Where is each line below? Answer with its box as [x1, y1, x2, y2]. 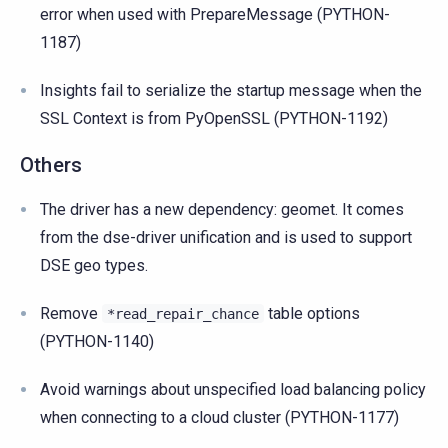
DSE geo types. [40, 255, 148, 275]
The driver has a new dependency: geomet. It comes [40, 199, 404, 219]
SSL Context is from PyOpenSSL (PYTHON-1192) [40, 108, 388, 128]
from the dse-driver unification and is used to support [40, 227, 412, 247]
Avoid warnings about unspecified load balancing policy [40, 379, 426, 399]
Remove [40, 303, 102, 323]
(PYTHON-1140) [40, 331, 154, 351]
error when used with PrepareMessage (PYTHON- [40, 4, 390, 24]
